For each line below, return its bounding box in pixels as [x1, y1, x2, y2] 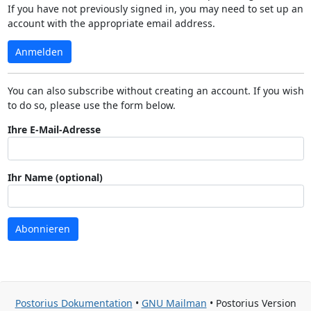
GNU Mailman [141, 296, 207, 310]
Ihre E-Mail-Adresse [7, 123, 101, 136]
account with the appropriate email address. [7, 16, 215, 30]
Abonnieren [15, 222, 70, 236]
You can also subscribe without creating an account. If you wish [7, 84, 304, 97]
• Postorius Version [206, 296, 296, 310]
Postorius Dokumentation [15, 296, 133, 310]
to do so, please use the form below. [7, 99, 176, 112]
